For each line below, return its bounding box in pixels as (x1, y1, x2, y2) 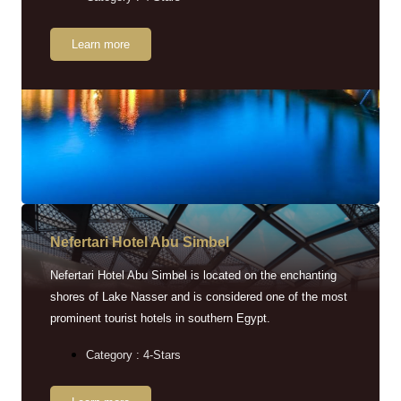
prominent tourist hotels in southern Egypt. (50, 311, 270, 325)
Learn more (72, 37, 130, 51)
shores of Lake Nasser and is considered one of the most (50, 289, 347, 303)
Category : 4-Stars (86, 347, 181, 362)
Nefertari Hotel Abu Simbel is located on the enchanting (50, 268, 337, 282)
